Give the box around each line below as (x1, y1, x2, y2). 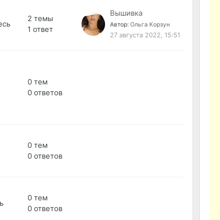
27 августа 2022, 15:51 (110, 31, 181, 39)
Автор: (110, 21, 131, 28)
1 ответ (27, 25, 53, 34)
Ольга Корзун (130, 21, 170, 28)
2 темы (27, 14, 53, 24)
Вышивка (110, 8, 143, 18)
